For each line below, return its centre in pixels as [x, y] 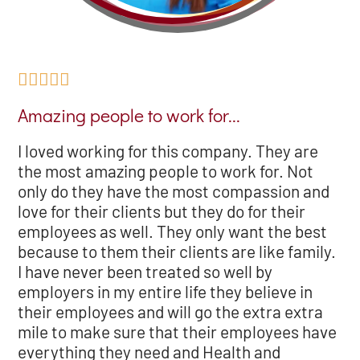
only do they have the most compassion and [174, 191]
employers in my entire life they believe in [166, 292]
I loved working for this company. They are [168, 151]
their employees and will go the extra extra [171, 312]
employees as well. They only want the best [173, 231]
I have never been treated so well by [145, 272]
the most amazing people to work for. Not [166, 171]
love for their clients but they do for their [162, 211]
